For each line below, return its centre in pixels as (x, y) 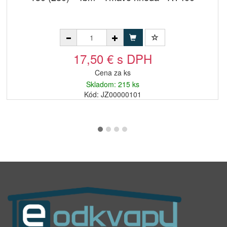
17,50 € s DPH (112, 59)
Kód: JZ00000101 (112, 94)
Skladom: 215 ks (112, 84)
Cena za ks (112, 72)
